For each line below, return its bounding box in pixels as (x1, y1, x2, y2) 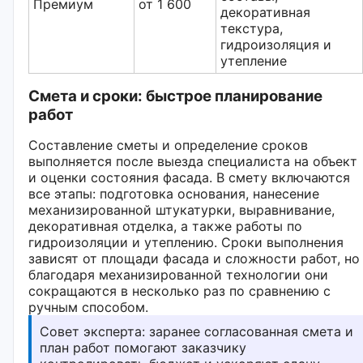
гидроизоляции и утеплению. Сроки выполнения (28, 233, 344, 250)
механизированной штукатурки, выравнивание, (28, 201, 335, 218)
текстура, (220, 19, 283, 36)
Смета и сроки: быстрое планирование (28, 86, 322, 105)
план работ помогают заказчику (40, 339, 246, 356)
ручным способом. (28, 298, 148, 315)
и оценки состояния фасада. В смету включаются (28, 169, 350, 186)
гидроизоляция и (220, 36, 331, 53)
